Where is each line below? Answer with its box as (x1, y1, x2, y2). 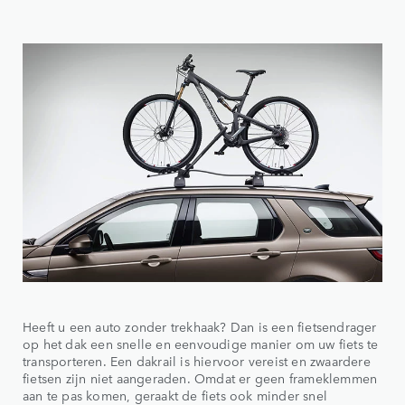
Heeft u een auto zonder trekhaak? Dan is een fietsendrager (23, 316, 377, 335)
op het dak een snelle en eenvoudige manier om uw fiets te (23, 334, 379, 353)
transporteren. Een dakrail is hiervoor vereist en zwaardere (23, 351, 371, 370)
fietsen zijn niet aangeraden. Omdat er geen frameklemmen (23, 368, 378, 387)
